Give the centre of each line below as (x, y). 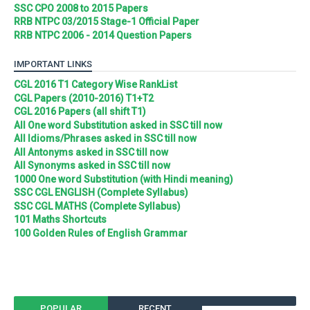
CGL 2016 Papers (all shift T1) (80, 111)
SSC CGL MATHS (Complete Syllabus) (97, 206)
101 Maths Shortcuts (60, 219)
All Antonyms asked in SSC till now (91, 152)
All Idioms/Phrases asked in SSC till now (105, 138)
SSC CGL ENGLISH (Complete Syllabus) (101, 192)
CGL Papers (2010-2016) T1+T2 (84, 98)
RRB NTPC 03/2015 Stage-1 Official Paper (107, 21)
